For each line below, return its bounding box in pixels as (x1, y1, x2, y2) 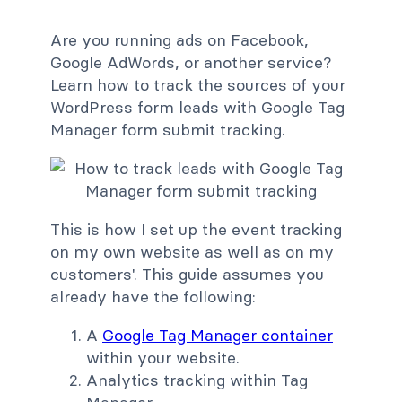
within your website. (86, 347, 240, 369)
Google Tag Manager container (102, 325, 333, 346)
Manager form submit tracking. (50, 119, 285, 141)
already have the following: (50, 286, 256, 308)
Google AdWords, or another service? (50, 52, 332, 74)
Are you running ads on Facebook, (50, 30, 309, 51)
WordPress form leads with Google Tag (50, 97, 345, 118)
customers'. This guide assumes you (50, 264, 324, 285)
